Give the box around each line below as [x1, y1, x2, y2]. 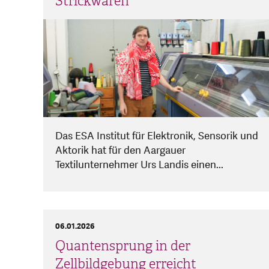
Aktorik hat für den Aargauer [55, 144, 186, 158]
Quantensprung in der [55, 238, 190, 255]
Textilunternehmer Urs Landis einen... [55, 158, 223, 172]
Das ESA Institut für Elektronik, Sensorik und [55, 129, 258, 144]
